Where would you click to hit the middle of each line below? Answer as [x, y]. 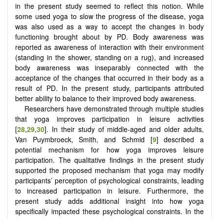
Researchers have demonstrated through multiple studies [114, 109]
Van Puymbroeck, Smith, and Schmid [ [84, 140]
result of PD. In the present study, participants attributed [109, 88]
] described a [180, 140]
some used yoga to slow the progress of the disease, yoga [109, 16]
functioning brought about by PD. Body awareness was [109, 37]
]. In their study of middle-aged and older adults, [124, 129]
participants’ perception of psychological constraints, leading [109, 181]
